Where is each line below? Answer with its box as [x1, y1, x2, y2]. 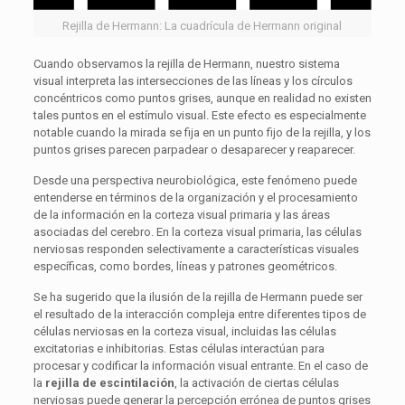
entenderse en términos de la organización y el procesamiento [33, 190, 358, 204]
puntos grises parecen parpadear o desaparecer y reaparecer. [33, 142, 355, 156]
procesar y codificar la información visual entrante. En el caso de [33, 358, 368, 372]
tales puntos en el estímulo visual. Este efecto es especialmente [33, 108, 366, 122]
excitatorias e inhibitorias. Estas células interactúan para [33, 341, 325, 355]
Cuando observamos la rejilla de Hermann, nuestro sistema [33, 56, 340, 71]
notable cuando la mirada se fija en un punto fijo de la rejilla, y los [33, 125, 371, 139]
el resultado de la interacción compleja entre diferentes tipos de [33, 306, 366, 321]
